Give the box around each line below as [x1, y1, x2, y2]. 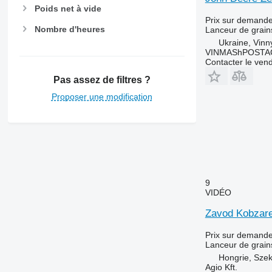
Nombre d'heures [34, 24, 105, 35]
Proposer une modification [51, 91, 152, 101]
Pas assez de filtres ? [53, 74, 151, 85]
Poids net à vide [34, 3, 101, 13]
